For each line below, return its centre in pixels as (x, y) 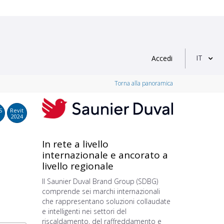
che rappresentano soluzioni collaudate (106, 201)
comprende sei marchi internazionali (101, 191)
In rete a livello (75, 144)
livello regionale (77, 166)
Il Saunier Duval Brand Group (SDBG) (100, 181)
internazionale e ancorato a (105, 155)
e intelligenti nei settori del (84, 211)
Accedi (162, 58)
